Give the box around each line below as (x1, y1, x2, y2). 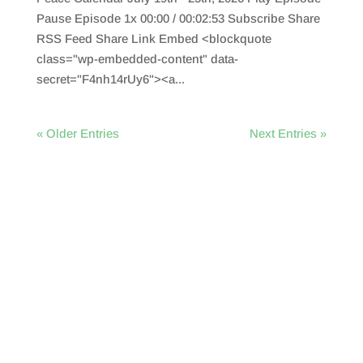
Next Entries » (250, 126, 327, 140)
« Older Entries (36, 126, 119, 140)
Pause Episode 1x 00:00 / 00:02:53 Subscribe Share (36, 11, 320, 25)
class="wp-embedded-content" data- (36, 52, 238, 66)
